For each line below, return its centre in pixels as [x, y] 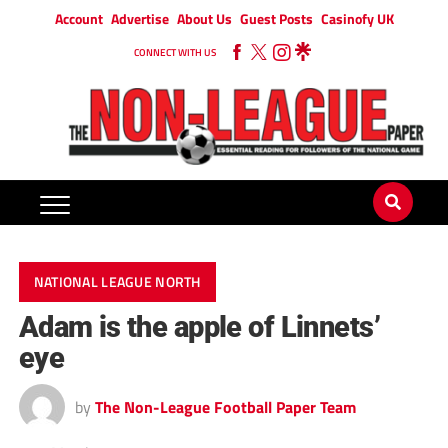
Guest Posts [276, 18]
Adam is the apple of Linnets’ [199, 327]
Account [78, 18]
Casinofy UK [357, 18]
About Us [204, 18]
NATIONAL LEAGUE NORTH [117, 282]
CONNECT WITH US [175, 52]
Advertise [139, 18]
